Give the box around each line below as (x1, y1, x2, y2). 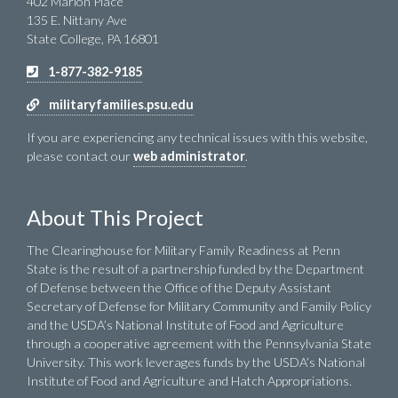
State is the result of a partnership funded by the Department (27, 260, 364, 276)
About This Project (27, 203, 203, 230)
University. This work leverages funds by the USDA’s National (27, 354, 365, 370)
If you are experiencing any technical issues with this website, (27, 129, 368, 145)
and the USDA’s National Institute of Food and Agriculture (27, 316, 344, 332)
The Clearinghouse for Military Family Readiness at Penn (27, 242, 340, 258)
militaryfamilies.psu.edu (45, 96, 194, 112)
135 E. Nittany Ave (27, 12, 127, 28)
